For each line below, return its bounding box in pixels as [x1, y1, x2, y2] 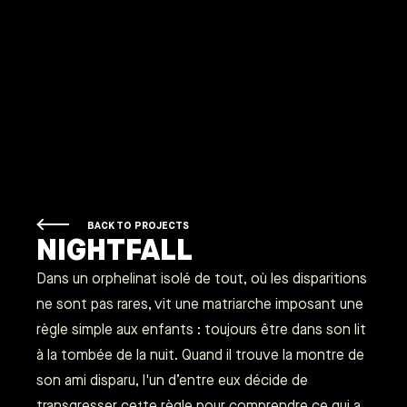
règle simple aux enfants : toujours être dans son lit [36, 319, 366, 339]
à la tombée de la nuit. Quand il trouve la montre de [36, 344, 364, 364]
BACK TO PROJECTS [87, 217, 189, 232]
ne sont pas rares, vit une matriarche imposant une [36, 293, 363, 313]
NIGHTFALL [36, 227, 193, 270]
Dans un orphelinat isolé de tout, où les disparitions [36, 268, 367, 288]
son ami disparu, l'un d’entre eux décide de [36, 370, 308, 390]
